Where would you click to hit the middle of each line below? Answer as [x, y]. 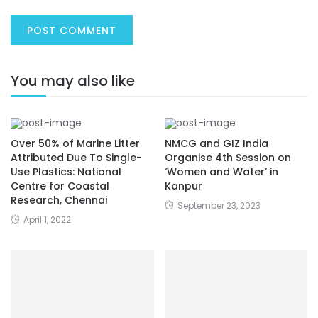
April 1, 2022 [47, 219]
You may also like [73, 81]
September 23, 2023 [219, 205]
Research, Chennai [59, 200]
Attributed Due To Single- [76, 157]
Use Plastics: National [66, 171]
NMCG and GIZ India [216, 143]
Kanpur [183, 186]
